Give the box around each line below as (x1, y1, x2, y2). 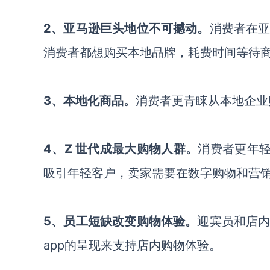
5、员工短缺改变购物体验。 (43, 214, 198, 228)
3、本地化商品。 (43, 93, 136, 108)
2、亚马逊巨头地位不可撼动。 (43, 21, 210, 36)
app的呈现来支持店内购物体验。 (43, 238, 225, 253)
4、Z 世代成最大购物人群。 (43, 142, 198, 156)
